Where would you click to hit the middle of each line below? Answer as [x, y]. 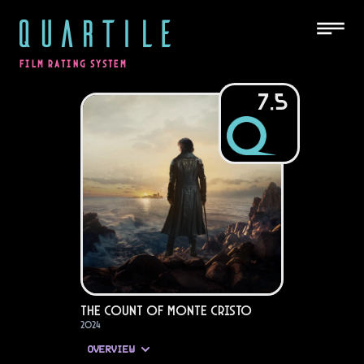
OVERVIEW [110, 350]
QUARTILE [94, 32]
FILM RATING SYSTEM [74, 64]
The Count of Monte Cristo [166, 310]
